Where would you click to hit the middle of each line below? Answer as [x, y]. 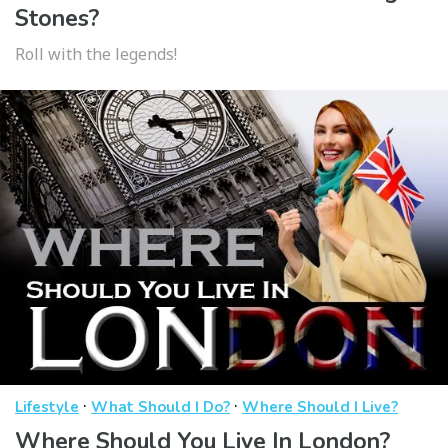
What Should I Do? [160, 406]
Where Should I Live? [320, 406]
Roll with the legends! [96, 54]
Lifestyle [47, 406]
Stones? [57, 19]
